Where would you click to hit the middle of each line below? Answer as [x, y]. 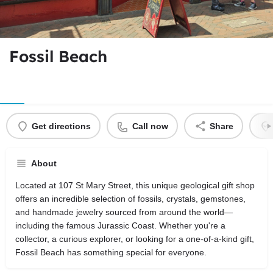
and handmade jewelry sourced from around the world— [124, 212]
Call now [150, 126]
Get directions [61, 126]
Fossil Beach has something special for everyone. [111, 252]
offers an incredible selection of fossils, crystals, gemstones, [130, 199]
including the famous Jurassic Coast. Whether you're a [120, 225]
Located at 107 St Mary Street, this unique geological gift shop [135, 185]
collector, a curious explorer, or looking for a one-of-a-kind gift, [135, 239]
